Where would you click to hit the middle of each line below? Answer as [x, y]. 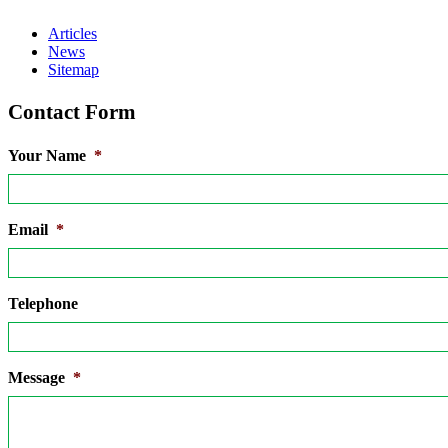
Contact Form [72, 112]
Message [36, 378]
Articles [72, 34]
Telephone [43, 304]
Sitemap [73, 70]
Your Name [47, 156]
